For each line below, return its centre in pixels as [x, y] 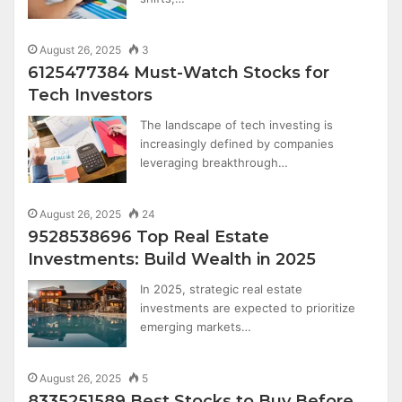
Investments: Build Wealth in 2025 [172, 259]
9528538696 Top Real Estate [149, 237]
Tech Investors [91, 95]
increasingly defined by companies [237, 144]
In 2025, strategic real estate [222, 289]
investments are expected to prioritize [248, 308]
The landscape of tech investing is [237, 125]
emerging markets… [196, 327]
